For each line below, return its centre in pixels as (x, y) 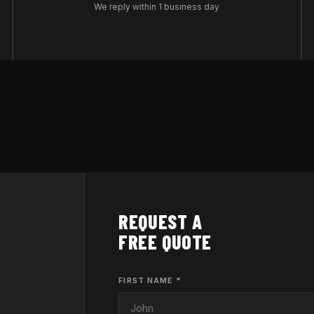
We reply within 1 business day (157, 7)
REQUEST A (161, 221)
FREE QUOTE (165, 242)
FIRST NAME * (150, 280)
